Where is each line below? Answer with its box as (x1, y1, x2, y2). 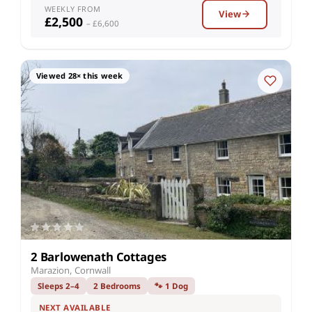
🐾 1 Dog (155, 280, 188, 291)
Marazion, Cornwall (31, 263, 111, 276)
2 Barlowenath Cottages (31, 248, 167, 265)
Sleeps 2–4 (38, 280, 79, 291)
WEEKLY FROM (45, 3, 101, 14)
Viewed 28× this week (36, 70, 123, 81)
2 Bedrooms (93, 280, 141, 291)
